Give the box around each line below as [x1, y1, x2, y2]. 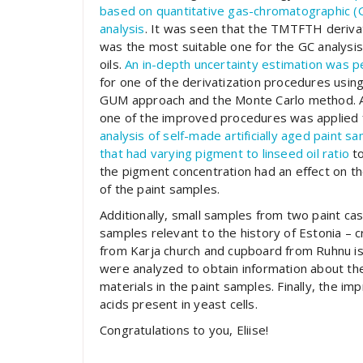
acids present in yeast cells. [100, 296, 261, 312]
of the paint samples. [100, 181, 220, 197]
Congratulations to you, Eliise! [100, 322, 275, 338]
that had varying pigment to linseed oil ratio [100, 145, 350, 161]
